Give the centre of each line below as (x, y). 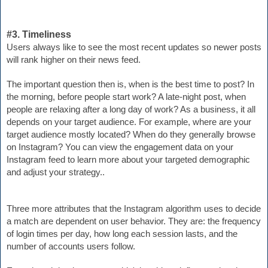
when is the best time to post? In (190, 85)
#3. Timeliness (39, 35)
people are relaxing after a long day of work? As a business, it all (131, 110)
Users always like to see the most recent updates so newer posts (134, 48)
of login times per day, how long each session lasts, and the (122, 234)
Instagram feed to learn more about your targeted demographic (128, 160)
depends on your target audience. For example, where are (120, 122)
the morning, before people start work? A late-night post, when (126, 97)
